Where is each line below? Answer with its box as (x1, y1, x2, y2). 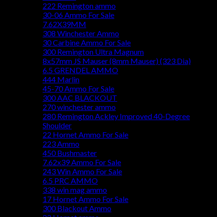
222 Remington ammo (43, 1, 116, 11)
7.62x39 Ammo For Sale (43, 157, 121, 167)
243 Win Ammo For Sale (43, 167, 122, 176)
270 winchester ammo (43, 102, 116, 112)
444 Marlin (43, 75, 79, 84)
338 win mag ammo (43, 185, 107, 195)
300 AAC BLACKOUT (43, 93, 117, 103)
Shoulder (43, 121, 72, 130)
